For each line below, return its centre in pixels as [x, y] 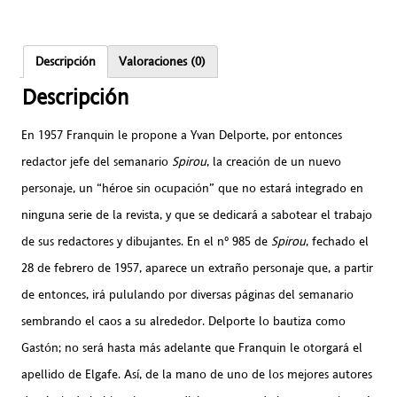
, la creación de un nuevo [274, 161]
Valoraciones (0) [162, 62]
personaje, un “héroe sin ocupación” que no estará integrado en [192, 187]
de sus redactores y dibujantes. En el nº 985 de [146, 241]
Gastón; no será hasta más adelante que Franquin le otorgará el [192, 347]
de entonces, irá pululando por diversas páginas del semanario [187, 294]
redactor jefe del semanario [97, 161]
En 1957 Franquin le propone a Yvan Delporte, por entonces [182, 134]
